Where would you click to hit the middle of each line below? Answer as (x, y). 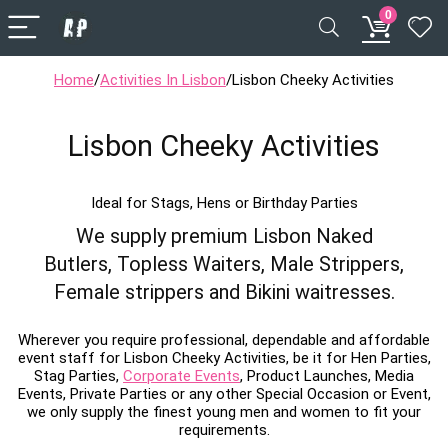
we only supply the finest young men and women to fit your (224, 412)
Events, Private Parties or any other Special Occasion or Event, (224, 394)
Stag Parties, (78, 376)
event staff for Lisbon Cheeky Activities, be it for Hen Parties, (224, 358)
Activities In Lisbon (163, 80)
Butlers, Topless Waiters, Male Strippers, (224, 264)
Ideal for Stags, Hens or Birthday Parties (224, 203)
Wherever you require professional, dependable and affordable (224, 340)
